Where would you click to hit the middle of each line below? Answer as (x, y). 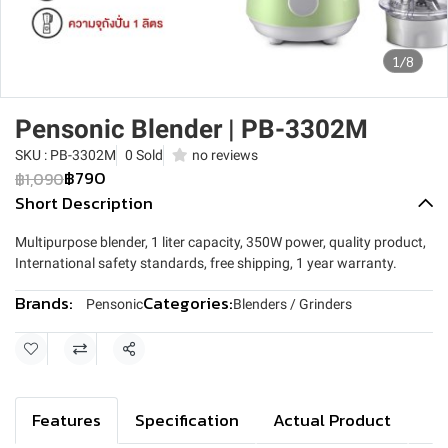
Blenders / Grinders (292, 304)
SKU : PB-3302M (65, 155)
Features (66, 420)
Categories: (188, 303)
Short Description (84, 203)
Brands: (44, 303)
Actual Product (332, 420)
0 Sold (144, 155)
